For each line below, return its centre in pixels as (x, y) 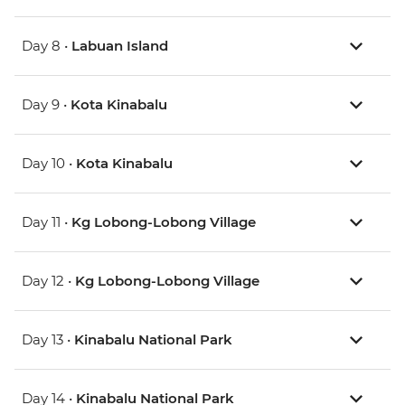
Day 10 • (49, 164)
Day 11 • (47, 222)
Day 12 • (48, 281)
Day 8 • (47, 46)
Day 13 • (48, 340)
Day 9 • (46, 105)
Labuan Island (120, 46)
